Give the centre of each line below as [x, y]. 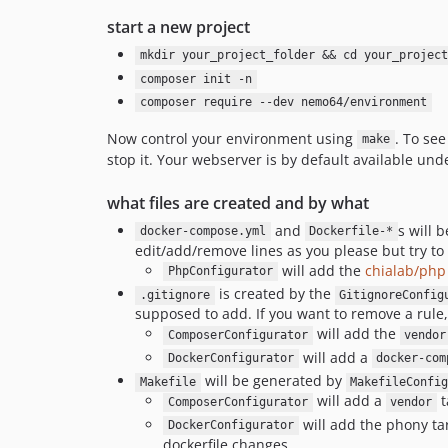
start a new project [178, 26]
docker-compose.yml [202, 231]
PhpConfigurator [220, 271]
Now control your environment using [232, 138]
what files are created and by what [238, 202]
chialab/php [405, 270]
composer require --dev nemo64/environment [283, 102]
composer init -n [195, 79]
